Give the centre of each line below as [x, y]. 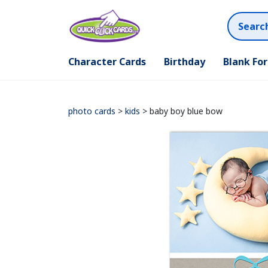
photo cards [92, 111]
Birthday [185, 62]
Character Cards [107, 62]
